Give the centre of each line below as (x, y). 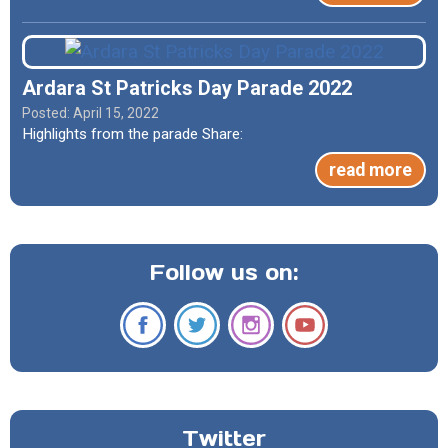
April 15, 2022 (116, 112)
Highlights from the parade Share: (142, 133)
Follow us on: (224, 272)
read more (370, 169)
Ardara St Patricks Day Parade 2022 (187, 87)
